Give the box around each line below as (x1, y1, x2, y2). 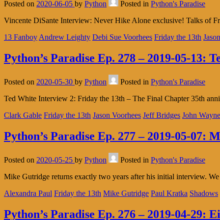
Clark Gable (4, 110, 42, 119)
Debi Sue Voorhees (92, 33, 152, 42)
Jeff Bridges (143, 110, 180, 119)
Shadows (190, 189, 218, 197)
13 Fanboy (4, 33, 37, 42)
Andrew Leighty (39, 33, 90, 42)
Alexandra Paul (4, 189, 52, 197)
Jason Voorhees (93, 110, 141, 119)
